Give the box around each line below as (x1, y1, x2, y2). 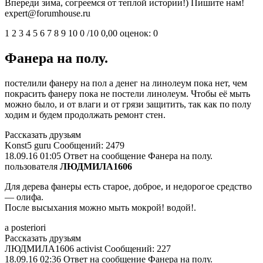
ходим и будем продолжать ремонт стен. (5, 110, 166, 120)
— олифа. (5, 192, 43, 202)
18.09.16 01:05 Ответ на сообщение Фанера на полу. (5, 151, 213, 161)
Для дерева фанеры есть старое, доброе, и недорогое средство (5, 181, 252, 191)
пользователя (5, 161, 60, 171)
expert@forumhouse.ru (5, 8, 90, 19)
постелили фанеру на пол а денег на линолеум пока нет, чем (5, 78, 247, 88)
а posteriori (5, 222, 46, 232)
